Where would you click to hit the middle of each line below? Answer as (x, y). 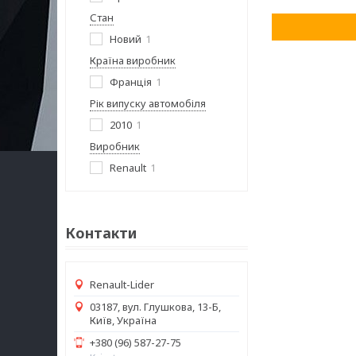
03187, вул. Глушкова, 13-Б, (155, 307)
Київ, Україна (123, 320)
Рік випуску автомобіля (148, 103)
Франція (131, 82)
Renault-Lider (122, 284)
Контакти (101, 233)
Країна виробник (133, 60)
